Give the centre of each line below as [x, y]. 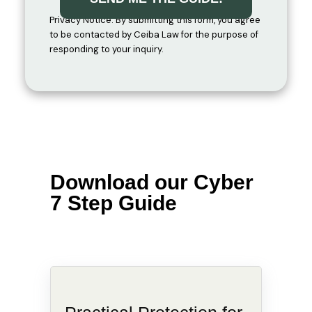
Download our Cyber [151, 182]
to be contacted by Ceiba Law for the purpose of [154, 34]
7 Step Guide [113, 203]
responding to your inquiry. [106, 49]
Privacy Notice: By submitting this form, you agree [155, 20]
